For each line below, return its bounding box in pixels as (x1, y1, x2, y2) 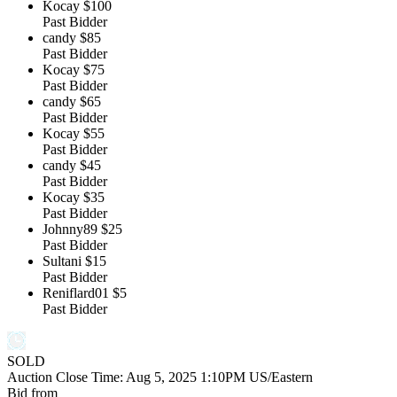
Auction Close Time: (7, 370, 126, 385)
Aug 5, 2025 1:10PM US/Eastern (126, 370, 313, 385)
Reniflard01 (43, 285, 109, 301)
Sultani (43, 253, 82, 269)
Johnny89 (43, 222, 97, 237)
